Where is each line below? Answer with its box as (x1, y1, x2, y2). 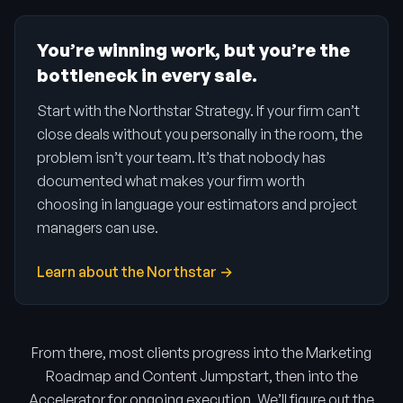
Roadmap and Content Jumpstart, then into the (45, 366, 358, 385)
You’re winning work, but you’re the (37, 38, 350, 61)
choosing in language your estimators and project (37, 194, 357, 213)
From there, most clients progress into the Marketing (31, 343, 372, 362)
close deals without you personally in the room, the (37, 124, 363, 143)
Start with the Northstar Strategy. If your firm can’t (37, 101, 360, 120)
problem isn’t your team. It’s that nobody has (37, 148, 326, 166)
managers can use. (37, 218, 158, 237)
